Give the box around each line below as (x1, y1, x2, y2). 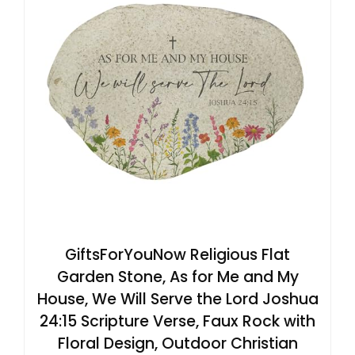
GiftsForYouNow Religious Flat (65, 244, 290, 265)
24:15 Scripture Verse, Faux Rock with (40, 311, 315, 332)
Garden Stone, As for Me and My (56, 266, 299, 288)
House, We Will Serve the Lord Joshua (36, 288, 319, 310)
